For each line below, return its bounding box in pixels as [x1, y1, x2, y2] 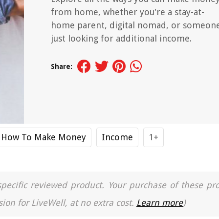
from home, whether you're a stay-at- [51, 7, 204, 17]
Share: [51, 63, 72, 70]
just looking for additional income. [51, 33, 192, 44]
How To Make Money [1, 132, 86, 142]
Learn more [136, 197, 183, 208]
